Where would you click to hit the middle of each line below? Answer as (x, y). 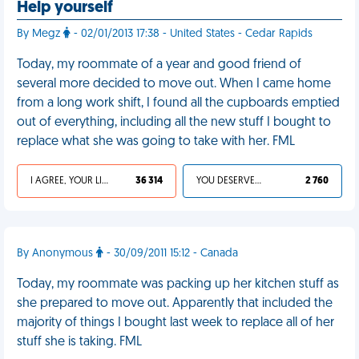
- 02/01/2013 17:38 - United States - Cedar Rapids (192, 34)
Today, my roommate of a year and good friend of (159, 65)
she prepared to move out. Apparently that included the (175, 304)
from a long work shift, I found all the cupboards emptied (178, 103)
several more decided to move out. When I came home (174, 84)
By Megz (40, 34)
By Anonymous (56, 254)
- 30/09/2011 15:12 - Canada (171, 254)
